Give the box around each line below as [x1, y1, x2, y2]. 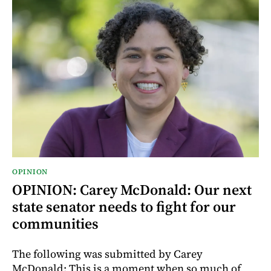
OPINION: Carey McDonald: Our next [12, 180, 252, 200]
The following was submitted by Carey [12, 246, 203, 262]
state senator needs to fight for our [12, 197, 236, 217]
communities [12, 214, 99, 234]
